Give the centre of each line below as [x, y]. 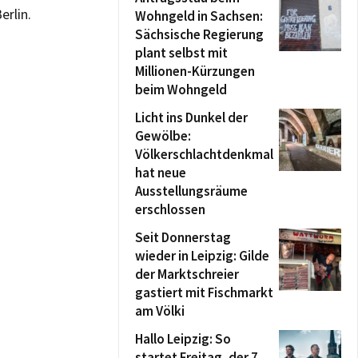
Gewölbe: [163, 136]
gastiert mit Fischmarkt [204, 292]
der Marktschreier [187, 274]
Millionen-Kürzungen [195, 71]
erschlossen [170, 209]
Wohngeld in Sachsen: [199, 16]
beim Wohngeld [181, 89]
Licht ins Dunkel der [191, 117]
